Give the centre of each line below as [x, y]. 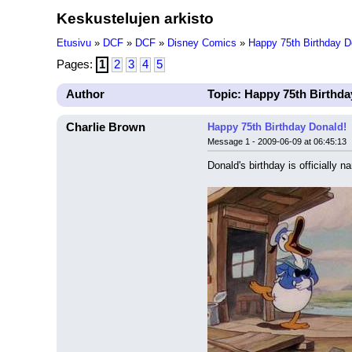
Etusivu [74, 43]
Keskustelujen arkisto [135, 18]
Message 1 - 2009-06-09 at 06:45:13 [277, 141]
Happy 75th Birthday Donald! [277, 127]
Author [85, 94]
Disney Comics [202, 43]
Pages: [76, 64]
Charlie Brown [106, 127]
